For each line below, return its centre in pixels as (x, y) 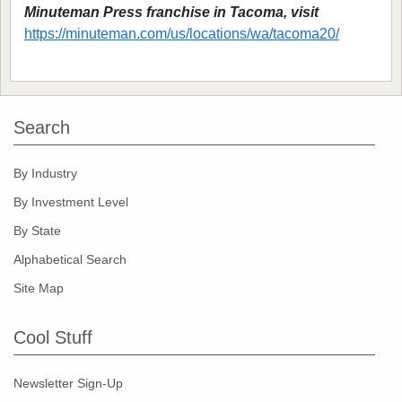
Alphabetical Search (70, 260)
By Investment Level (71, 202)
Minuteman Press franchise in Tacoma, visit (171, 13)
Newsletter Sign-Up (68, 384)
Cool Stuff (53, 338)
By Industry (45, 174)
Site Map (39, 288)
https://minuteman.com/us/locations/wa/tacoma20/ (182, 34)
